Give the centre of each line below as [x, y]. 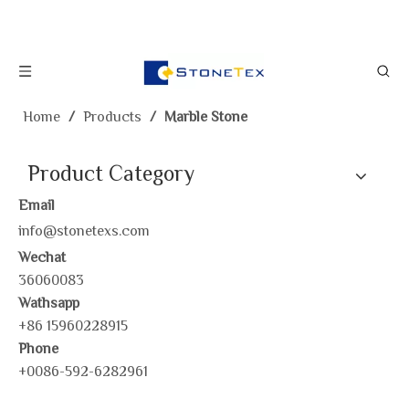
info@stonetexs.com [84, 232]
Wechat [42, 259]
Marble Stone [206, 118]
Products [112, 118]
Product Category [111, 176]
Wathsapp [49, 304]
